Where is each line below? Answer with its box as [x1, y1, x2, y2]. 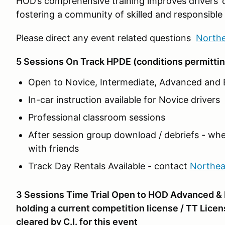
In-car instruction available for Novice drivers [28, 94, 220, 105]
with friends [28, 143, 79, 154]
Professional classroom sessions [28, 112, 165, 123]
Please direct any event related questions [16, 33, 196, 43]
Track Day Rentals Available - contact [28, 161, 190, 171]
